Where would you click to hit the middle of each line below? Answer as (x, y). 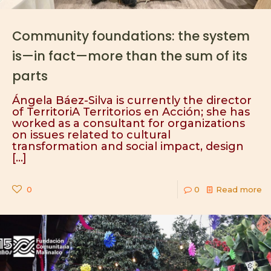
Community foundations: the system (131, 36)
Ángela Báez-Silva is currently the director (132, 100)
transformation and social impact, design (128, 146)
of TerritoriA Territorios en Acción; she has (131, 112)
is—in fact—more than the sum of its (130, 56)
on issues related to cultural (91, 135)
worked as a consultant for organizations (129, 123)
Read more (239, 189)
